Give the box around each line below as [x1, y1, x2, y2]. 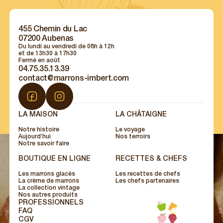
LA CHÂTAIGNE [115, 111, 167, 118]
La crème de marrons [18, 178, 80, 184]
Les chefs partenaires [115, 178, 179, 184]
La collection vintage [18, 185, 80, 191]
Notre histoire [18, 126, 60, 133]
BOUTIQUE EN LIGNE [18, 155, 91, 162]
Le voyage [115, 126, 145, 133]
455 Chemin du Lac [18, 24, 87, 33]
